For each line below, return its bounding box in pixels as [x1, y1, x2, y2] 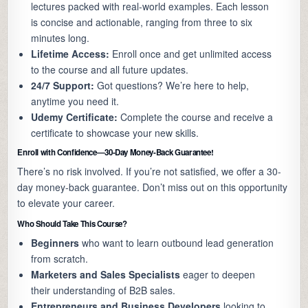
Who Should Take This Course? [17, 218, 127, 230]
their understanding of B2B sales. [31, 283, 176, 298]
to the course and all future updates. [31, 63, 189, 77]
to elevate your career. [17, 196, 115, 210]
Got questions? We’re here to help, [94, 78, 250, 93]
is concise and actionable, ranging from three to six [31, 15, 253, 30]
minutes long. [31, 31, 90, 45]
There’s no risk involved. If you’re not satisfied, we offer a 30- [17, 164, 282, 179]
